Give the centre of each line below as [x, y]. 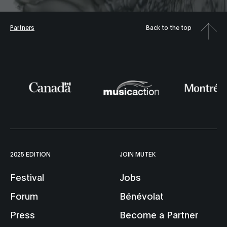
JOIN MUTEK [138, 154]
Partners [22, 27]
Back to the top [169, 27]
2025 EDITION [30, 154]
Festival [27, 177]
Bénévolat [142, 195]
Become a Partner [159, 214]
